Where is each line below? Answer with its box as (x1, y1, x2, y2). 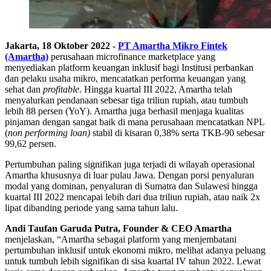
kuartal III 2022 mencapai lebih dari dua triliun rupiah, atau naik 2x (5, 192, 260, 203)
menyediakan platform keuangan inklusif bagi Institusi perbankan (5, 62, 253, 73)
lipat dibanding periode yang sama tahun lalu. (5, 203, 178, 214)
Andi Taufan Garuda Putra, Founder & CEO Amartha (5, 223, 232, 234)
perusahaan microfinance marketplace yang (51, 51, 215, 62)
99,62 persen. (5, 139, 56, 149)
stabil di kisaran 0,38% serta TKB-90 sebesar (93, 128, 264, 139)
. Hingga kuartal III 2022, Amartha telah (79, 84, 232, 95)
